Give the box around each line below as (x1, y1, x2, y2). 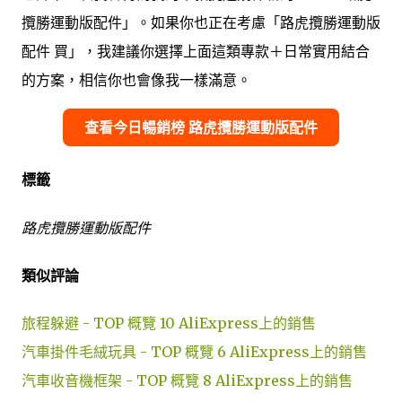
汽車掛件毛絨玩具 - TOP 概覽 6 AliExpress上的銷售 (22, 343, 367, 362)
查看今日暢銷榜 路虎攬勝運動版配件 (84, 118, 318, 137)
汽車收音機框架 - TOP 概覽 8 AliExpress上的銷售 (22, 371, 353, 390)
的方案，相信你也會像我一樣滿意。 (22, 71, 251, 90)
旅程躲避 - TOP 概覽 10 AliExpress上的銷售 (22, 314, 316, 333)
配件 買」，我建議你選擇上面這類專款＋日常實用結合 (22, 42, 370, 61)
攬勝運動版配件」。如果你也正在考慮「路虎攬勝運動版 (22, 13, 380, 32)
